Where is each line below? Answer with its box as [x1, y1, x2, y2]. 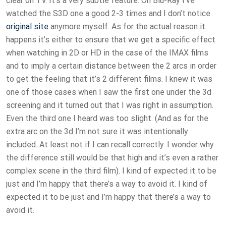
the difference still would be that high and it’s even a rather [6, 153, 218, 163]
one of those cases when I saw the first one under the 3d [6, 87, 211, 97]
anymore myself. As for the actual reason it [48, 22, 205, 32]
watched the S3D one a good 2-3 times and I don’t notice [6, 9, 210, 19]
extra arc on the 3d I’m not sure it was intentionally [6, 127, 188, 137]
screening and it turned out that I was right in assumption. [6, 100, 213, 110]
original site [6, 22, 48, 32]
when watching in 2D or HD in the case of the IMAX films [6, 48, 208, 58]
